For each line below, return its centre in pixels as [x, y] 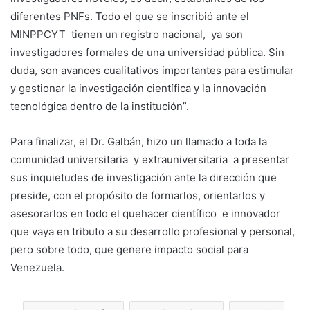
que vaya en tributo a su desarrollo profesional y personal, [154, 231]
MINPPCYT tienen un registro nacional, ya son [127, 34]
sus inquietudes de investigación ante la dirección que [144, 177]
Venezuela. [37, 267]
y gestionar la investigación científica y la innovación [138, 88]
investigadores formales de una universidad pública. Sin [147, 52]
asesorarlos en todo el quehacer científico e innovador [145, 213]
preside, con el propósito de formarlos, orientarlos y [138, 195]
